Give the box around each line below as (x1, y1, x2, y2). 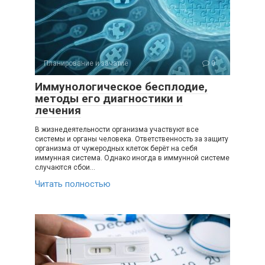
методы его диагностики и (35, 91, 183, 105)
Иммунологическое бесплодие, (35, 79, 208, 93)
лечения (35, 103, 81, 117)
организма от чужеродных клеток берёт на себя (35, 144, 198, 153)
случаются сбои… (35, 163, 95, 172)
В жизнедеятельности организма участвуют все (35, 125, 199, 134)
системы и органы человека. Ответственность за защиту (35, 134, 228, 143)
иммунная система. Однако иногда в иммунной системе (35, 153, 230, 162)
